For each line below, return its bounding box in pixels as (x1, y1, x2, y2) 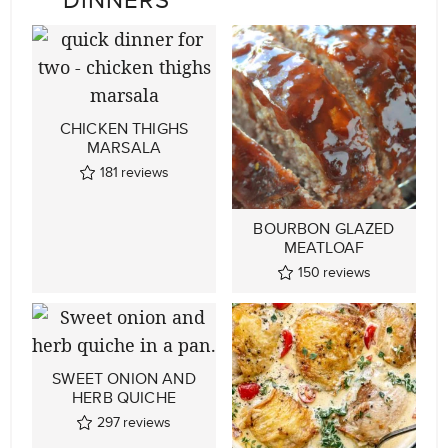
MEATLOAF (283, 236, 365, 259)
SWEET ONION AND (52, 367, 196, 390)
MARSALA (86, 136, 162, 159)
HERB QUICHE (72, 386, 176, 409)
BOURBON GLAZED (253, 217, 395, 240)
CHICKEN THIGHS (59, 117, 189, 140)
